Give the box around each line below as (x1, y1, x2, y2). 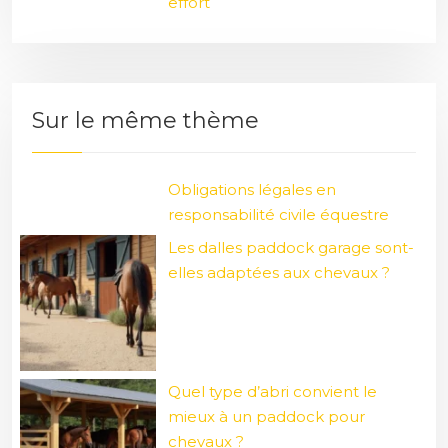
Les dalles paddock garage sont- (167, 238, 414, 257)
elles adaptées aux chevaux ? (167, 263, 390, 282)
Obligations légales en (167, 180, 336, 199)
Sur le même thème (32, 107, 259, 134)
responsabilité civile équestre (167, 205, 389, 224)
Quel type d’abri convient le (167, 381, 377, 401)
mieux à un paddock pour (167, 406, 365, 426)
